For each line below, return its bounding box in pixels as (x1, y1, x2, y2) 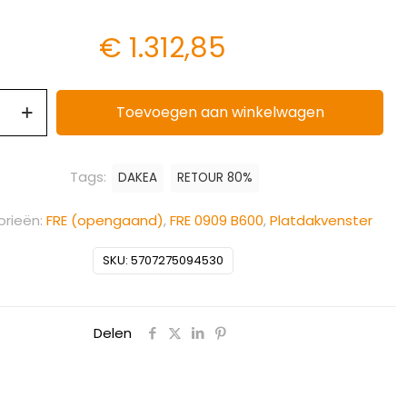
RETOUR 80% (176, 169, 253, 186)
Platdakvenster (270, 211, 373, 230)
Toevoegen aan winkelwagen (115, 102, 324, 123)
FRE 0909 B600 (170, 211, 264, 230)
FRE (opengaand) (46, 211, 164, 230)
